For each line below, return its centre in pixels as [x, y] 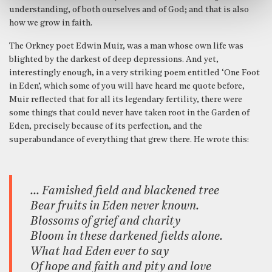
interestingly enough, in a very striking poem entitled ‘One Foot [134, 73]
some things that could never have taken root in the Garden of [129, 113]
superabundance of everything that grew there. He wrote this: [129, 140]
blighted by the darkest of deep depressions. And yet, [114, 59]
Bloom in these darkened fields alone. [127, 236]
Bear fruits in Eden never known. [115, 206]
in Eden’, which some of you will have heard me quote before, [127, 86]
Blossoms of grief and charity [105, 221]
